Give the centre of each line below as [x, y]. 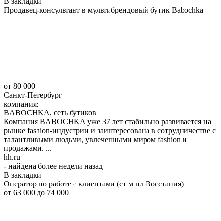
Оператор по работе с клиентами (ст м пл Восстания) [94, 184]
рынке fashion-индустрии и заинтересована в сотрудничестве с [110, 130]
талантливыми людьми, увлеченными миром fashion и [95, 139]
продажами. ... [28, 148]
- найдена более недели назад [53, 166]
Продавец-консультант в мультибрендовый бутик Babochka [104, 10]
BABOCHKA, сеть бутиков [50, 112]
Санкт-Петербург [33, 95]
